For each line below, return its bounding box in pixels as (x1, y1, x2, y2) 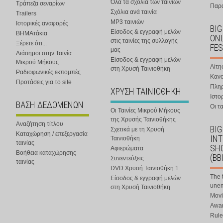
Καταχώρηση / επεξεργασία (16, 130, 88, 137)
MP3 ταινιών (111, 18, 144, 25)
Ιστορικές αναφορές (16, 20, 68, 27)
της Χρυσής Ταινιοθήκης (111, 116, 176, 123)
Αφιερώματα (111, 145, 143, 152)
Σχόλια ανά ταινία (111, 8, 157, 15)
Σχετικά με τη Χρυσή (111, 126, 164, 133)
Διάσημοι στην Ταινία (16, 50, 72, 57)
